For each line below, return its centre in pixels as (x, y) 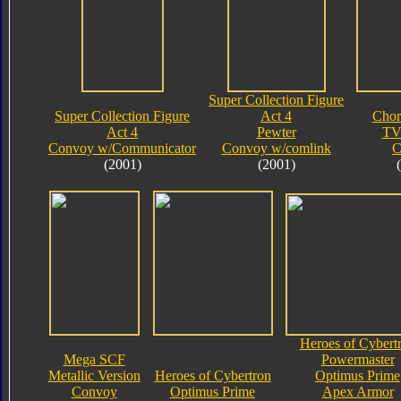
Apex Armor (358, 391)
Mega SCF (94, 359)
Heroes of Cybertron (213, 375)
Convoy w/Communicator (122, 148)
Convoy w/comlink (276, 148)
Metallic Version (94, 375)
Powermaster (358, 359)
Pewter (276, 132)
